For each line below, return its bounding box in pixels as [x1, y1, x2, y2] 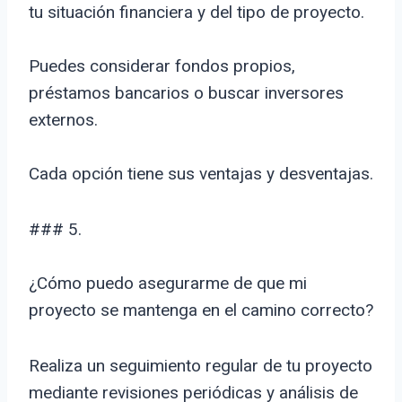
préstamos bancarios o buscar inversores [29, 83, 344, 104]
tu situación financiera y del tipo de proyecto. [29, 2, 364, 23]
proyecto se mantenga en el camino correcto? [29, 300, 373, 321]
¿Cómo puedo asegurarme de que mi [29, 273, 307, 294]
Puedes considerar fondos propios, [29, 56, 295, 77]
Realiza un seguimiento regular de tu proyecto [29, 355, 372, 377]
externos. [29, 109, 98, 131]
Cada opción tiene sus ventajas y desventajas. [29, 163, 373, 185]
